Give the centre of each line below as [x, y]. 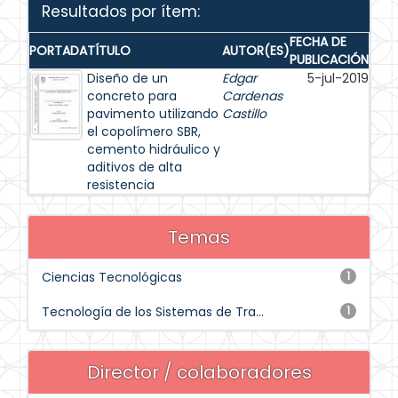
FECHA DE [318, 42]
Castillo [244, 114]
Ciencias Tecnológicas [112, 277]
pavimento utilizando [153, 114]
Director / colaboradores [199, 372]
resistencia [121, 185]
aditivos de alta [135, 167]
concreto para [132, 96]
